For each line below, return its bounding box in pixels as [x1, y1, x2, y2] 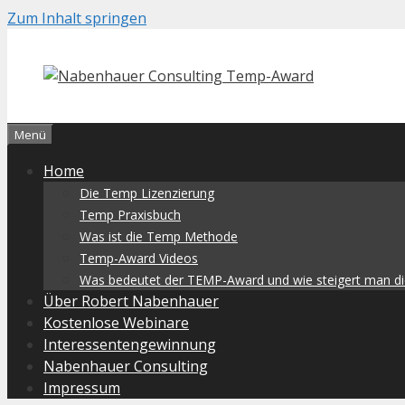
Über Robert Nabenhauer [43, 291, 219, 311]
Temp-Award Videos [80, 250, 198, 267]
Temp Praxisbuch [80, 206, 181, 223]
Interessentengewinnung [43, 334, 216, 354]
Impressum [43, 378, 120, 398]
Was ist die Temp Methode [80, 228, 238, 245]
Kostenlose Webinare [43, 313, 189, 333]
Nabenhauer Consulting [43, 356, 208, 376]
